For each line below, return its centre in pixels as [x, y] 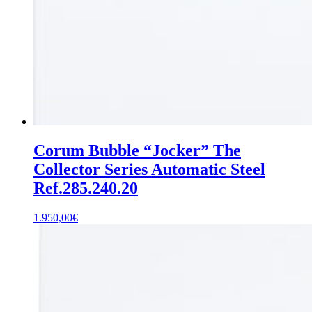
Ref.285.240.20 [86, 188]
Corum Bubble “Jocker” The [137, 151]
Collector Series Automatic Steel [149, 170]
